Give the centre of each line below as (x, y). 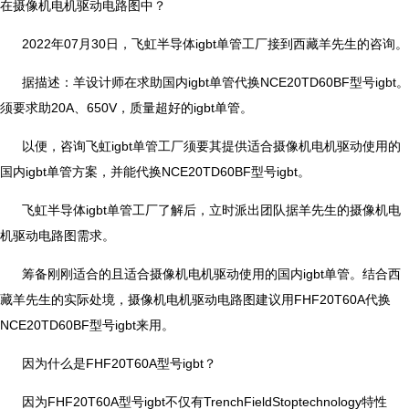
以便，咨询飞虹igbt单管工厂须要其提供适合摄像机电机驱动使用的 (211, 146)
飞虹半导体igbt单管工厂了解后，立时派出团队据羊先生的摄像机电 (211, 210)
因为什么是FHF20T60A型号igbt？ (119, 363)
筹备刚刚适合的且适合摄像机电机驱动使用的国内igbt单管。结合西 (211, 273)
